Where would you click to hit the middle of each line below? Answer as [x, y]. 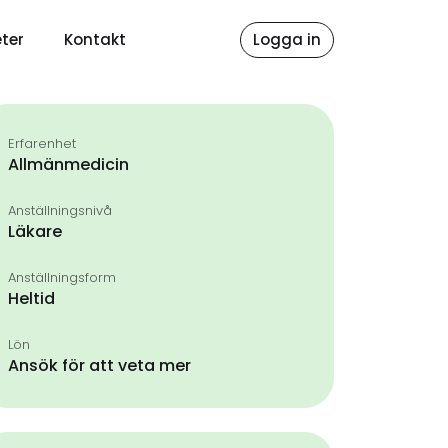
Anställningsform [62, 277]
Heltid [31, 298]
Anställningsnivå [60, 210]
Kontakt [94, 39]
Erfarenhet [42, 143]
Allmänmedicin [68, 164]
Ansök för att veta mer [99, 365]
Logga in [286, 39]
